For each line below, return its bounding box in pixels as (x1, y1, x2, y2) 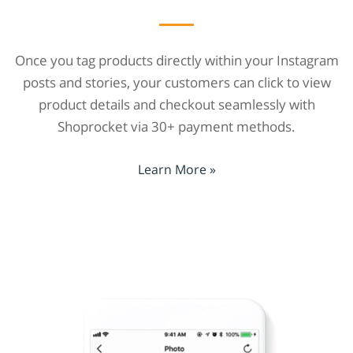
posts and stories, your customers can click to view (22, 72, 331, 91)
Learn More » (137, 161, 216, 179)
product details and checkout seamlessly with (38, 95, 315, 113)
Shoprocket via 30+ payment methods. (58, 117, 295, 136)
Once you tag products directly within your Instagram (14, 50, 339, 69)
